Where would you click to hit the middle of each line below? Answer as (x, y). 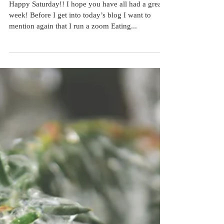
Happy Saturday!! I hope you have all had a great (86, 76)
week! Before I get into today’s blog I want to (80, 87)
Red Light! (40, 55)
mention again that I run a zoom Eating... (73, 98)
